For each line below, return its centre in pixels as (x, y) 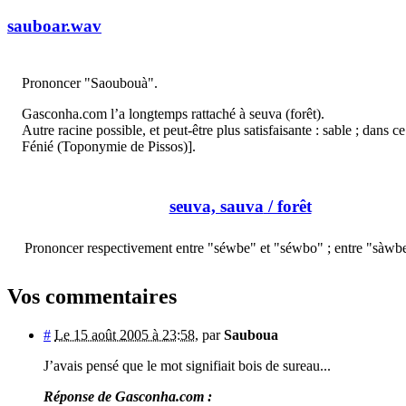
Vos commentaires (92, 296)
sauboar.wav (54, 26)
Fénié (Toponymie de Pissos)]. (109, 146)
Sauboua (251, 334)
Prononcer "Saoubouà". (90, 82)
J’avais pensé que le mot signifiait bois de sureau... (187, 365)
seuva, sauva (216, 206)
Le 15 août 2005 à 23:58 (125, 334)
